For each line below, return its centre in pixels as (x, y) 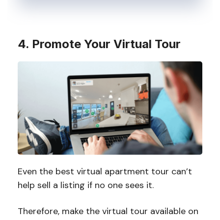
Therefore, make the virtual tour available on (108, 211)
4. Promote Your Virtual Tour (100, 44)
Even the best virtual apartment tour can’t (105, 172)
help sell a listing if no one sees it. (85, 185)
